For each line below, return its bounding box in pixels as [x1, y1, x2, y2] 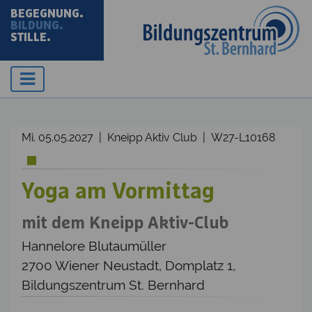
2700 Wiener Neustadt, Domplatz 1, [22, 257, 235, 273]
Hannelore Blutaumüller [22, 237, 166, 253]
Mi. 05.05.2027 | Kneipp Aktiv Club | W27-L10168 [22, 130, 275, 144]
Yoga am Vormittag [22, 180, 214, 203]
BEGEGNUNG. [10, 8, 84, 19]
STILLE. [10, 32, 51, 43]
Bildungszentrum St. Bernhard [22, 276, 205, 292]
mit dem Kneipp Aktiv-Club [22, 214, 228, 232]
